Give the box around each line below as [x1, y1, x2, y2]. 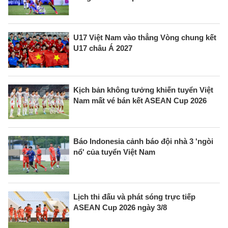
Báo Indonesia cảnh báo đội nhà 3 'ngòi [73, 136, 213, 146]
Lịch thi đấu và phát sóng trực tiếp [73, 192, 195, 201]
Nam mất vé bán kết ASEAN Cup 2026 [73, 96, 207, 105]
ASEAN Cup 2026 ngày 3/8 [73, 203, 167, 212]
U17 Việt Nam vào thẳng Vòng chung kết [73, 33, 216, 42]
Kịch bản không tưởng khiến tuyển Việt [73, 85, 213, 95]
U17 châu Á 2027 [73, 43, 132, 52]
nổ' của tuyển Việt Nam [73, 147, 155, 156]
